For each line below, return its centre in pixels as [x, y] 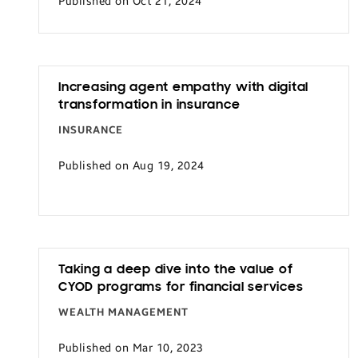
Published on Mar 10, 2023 [131, 348]
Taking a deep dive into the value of [176, 270]
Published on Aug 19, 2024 [131, 165]
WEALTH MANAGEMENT [123, 312]
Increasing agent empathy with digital [184, 88]
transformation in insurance [149, 105]
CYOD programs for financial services [181, 288]
